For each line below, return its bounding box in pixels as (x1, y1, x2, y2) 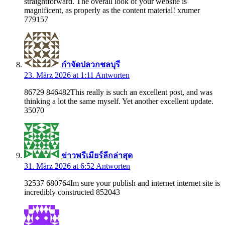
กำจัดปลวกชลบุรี (61, 60, 120, 69)
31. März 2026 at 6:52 (24, 161, 96, 170)
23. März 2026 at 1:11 (24, 70, 95, 79)
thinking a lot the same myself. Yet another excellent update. (24, 96, 213, 105)
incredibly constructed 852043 (24, 187, 120, 196)
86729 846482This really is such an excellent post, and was (24, 87, 212, 96)
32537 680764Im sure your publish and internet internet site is (24, 178, 220, 187)
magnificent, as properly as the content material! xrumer (24, 6, 200, 15)
